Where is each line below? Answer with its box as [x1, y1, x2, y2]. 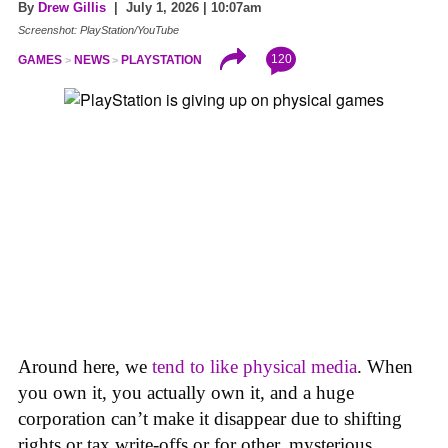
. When [357, 355, 413, 377]
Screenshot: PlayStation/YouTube [18, 23, 179, 36]
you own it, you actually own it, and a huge [18, 381, 354, 403]
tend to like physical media [152, 355, 357, 377]
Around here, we [18, 355, 152, 377]
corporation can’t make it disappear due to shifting [18, 407, 402, 429]
